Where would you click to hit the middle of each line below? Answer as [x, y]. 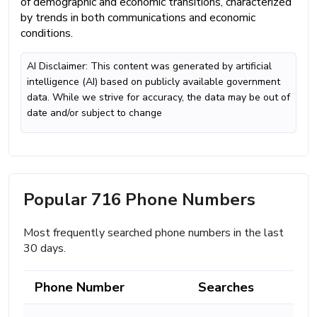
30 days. [45, 248]
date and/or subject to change [94, 113]
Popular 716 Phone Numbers [139, 199]
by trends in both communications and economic [138, 17]
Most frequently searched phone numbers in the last [154, 232]
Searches [226, 287]
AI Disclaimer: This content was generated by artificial [149, 66]
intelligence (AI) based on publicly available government [154, 81]
